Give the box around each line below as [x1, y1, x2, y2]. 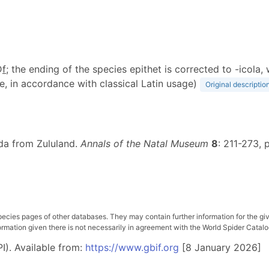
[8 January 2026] [179, 241, 261, 253]
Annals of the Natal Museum [80, 138, 208, 150]
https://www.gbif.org [85, 241, 179, 253]
